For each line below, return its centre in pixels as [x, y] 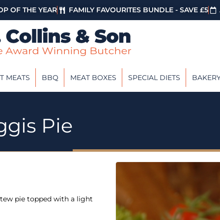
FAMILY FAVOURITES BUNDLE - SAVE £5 [138, 10]
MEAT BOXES [93, 77]
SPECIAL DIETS [154, 77]
